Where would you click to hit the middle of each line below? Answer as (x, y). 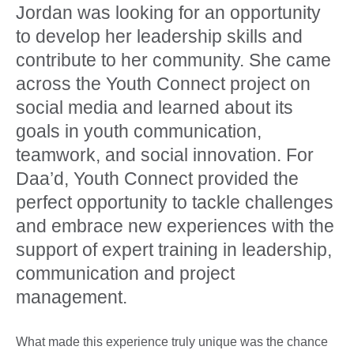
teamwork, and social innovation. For (165, 154)
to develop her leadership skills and (159, 36)
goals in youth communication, (139, 131)
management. (72, 297)
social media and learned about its (154, 107)
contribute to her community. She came (173, 60)
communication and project (125, 273)
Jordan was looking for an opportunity (168, 12)
